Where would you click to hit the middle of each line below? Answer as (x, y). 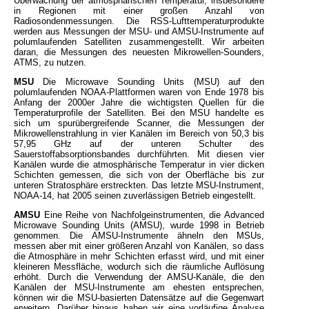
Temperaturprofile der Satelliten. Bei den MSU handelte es (139, 113)
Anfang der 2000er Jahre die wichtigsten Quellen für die (139, 103)
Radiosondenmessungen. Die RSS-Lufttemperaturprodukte (139, 21)
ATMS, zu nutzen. (50, 63)
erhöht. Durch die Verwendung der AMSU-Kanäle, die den (139, 277)
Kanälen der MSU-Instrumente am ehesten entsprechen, (139, 288)
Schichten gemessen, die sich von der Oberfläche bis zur (139, 175)
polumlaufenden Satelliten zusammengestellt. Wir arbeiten (139, 42)
